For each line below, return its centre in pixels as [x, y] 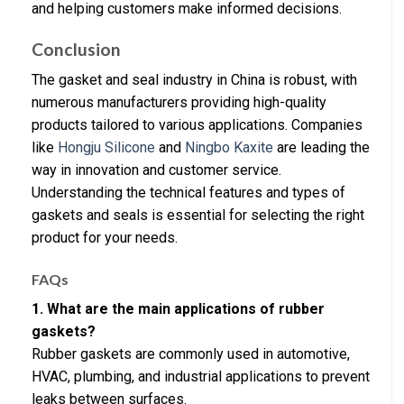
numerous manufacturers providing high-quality [179, 103]
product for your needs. [105, 238]
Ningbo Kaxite [229, 148]
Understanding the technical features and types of [188, 193]
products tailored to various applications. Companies [197, 125]
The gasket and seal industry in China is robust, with [194, 80]
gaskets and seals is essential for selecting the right [198, 216]
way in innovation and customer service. [156, 170]
